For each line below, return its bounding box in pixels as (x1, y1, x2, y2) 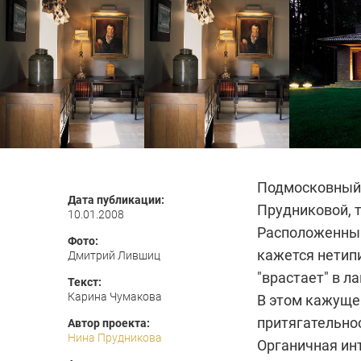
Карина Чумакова (68, 290, 162, 303)
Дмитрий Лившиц (68, 249, 160, 262)
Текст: (68, 276, 102, 288)
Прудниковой (257, 201, 348, 218)
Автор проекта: (68, 317, 150, 330)
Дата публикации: (68, 193, 164, 206)
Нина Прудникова (68, 331, 162, 344)
